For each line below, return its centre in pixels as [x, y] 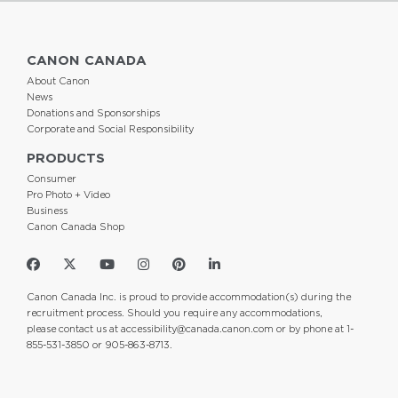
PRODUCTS [66, 159]
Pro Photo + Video [68, 196]
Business [47, 212]
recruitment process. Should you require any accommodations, [175, 314]
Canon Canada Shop [76, 228]
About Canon [58, 82]
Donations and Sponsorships [93, 114]
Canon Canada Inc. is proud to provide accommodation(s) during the [189, 298]
